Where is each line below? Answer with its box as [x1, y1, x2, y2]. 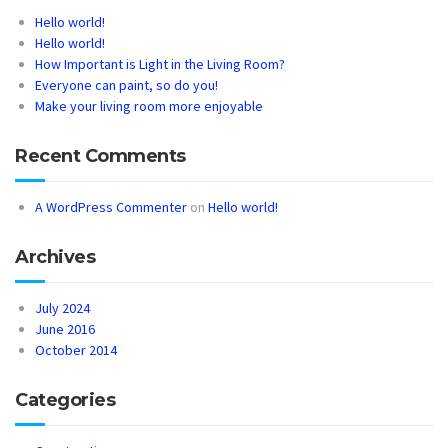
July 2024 [35, 298, 90, 317]
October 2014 [35, 340, 117, 359]
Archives [15, 245, 95, 268]
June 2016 [35, 319, 95, 338]
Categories [15, 388, 115, 411]
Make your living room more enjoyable [35, 96, 263, 115]
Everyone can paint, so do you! [35, 75, 218, 94]
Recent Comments [15, 144, 186, 167]
